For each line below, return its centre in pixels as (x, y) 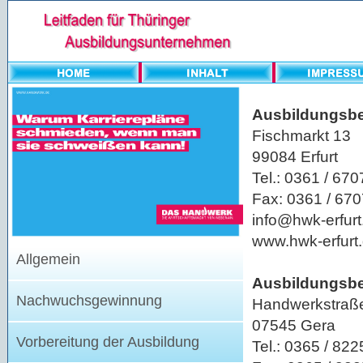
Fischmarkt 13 (301, 135)
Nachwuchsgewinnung (89, 301)
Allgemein (48, 259)
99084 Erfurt (295, 156)
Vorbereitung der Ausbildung (108, 342)
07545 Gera (294, 325)
